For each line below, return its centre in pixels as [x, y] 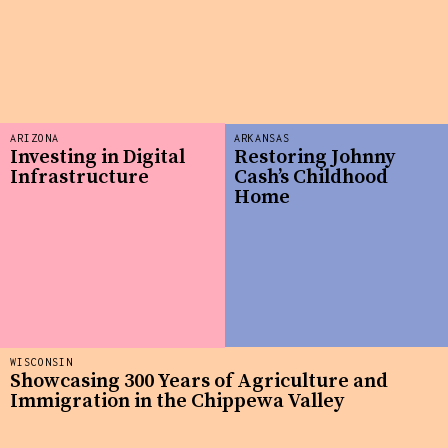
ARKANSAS [262, 137]
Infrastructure [79, 178]
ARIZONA [34, 137]
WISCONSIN [41, 361]
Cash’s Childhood [311, 178]
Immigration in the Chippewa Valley [177, 402]
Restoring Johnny [314, 158]
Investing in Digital [97, 158]
